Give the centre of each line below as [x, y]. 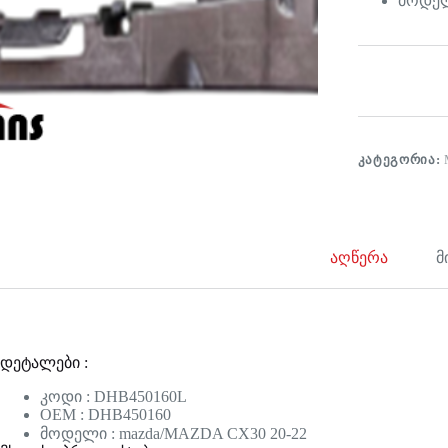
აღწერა [359, 258]
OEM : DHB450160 [105, 415]
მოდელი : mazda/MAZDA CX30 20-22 [173, 434]
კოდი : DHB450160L [113, 397]
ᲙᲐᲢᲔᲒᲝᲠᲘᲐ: [400, 159]
